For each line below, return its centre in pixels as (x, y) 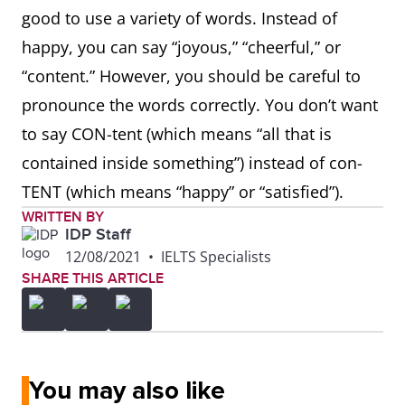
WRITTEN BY (63, 217)
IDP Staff (98, 235)
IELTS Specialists (216, 257)
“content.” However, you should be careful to (191, 76)
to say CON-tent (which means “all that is (177, 134)
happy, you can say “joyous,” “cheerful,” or (181, 47)
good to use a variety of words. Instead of (179, 18)
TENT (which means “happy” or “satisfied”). (183, 192)
